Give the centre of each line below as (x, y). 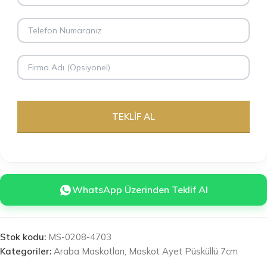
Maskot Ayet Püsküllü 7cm (183, 251)
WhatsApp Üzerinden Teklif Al (140, 190)
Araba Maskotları (89, 251)
